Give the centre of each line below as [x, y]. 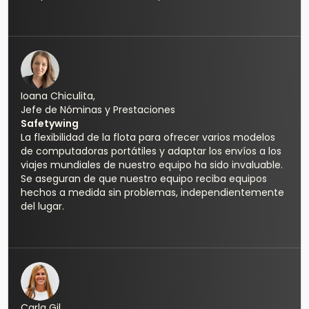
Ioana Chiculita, [58, 96]
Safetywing [50, 124]
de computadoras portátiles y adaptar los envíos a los [151, 151]
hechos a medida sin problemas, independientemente [153, 193]
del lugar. [43, 207]
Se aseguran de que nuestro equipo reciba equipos [144, 179]
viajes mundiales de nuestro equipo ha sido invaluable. [152, 165]
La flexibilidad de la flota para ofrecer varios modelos [148, 138]
